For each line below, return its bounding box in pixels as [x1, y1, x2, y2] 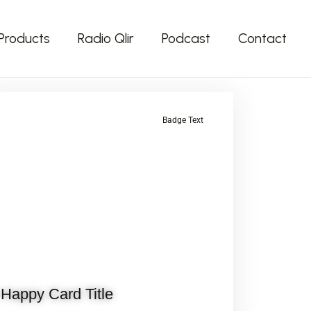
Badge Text [162, 115, 203, 125]
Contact [238, 30, 287, 47]
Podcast [162, 30, 210, 47]
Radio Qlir [78, 30, 134, 47]
